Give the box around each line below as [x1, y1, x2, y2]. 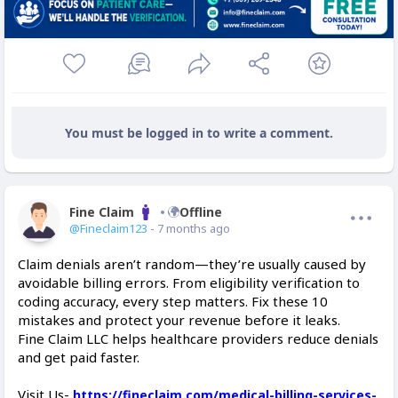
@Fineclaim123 [69, 220, 147, 236]
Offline [179, 203, 222, 220]
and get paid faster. [18, 348, 139, 366]
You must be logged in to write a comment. [65, 124, 333, 141]
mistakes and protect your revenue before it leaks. [18, 311, 340, 329]
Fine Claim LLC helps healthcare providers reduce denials [18, 330, 378, 347]
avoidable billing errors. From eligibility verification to [18, 274, 360, 291]
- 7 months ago [147, 220, 230, 236]
